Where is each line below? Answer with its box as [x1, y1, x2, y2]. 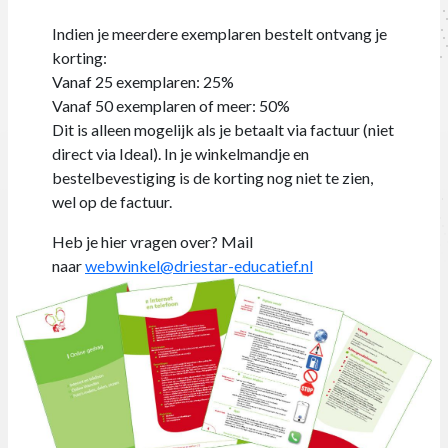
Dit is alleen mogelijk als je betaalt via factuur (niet [52, 119, 394, 139]
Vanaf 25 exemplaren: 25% [52, 71, 234, 91]
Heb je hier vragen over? [52, 231, 221, 251]
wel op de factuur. [52, 191, 172, 211]
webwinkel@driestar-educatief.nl [85, 255, 313, 275]
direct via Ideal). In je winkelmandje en [52, 143, 309, 163]
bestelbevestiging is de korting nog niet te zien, [52, 167, 373, 187]
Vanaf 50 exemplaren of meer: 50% [52, 95, 290, 115]
